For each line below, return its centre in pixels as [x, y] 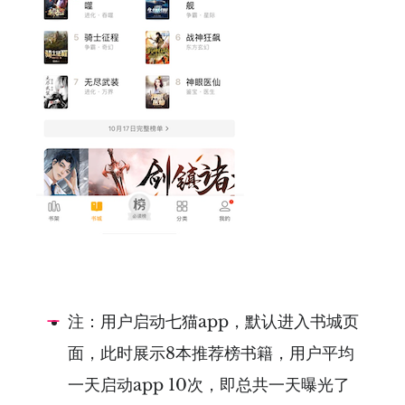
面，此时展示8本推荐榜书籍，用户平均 [211, 354]
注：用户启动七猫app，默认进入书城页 [213, 322]
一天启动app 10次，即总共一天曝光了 [209, 386]
